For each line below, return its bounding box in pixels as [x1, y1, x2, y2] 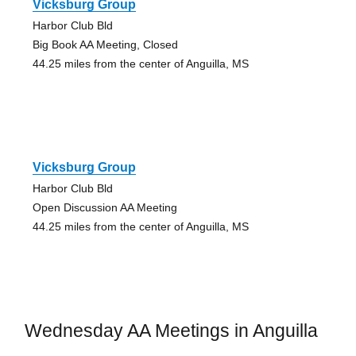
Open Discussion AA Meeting [32, 200, 177, 214]
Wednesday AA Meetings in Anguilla [24, 319, 318, 341]
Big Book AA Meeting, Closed [32, 37, 178, 51]
